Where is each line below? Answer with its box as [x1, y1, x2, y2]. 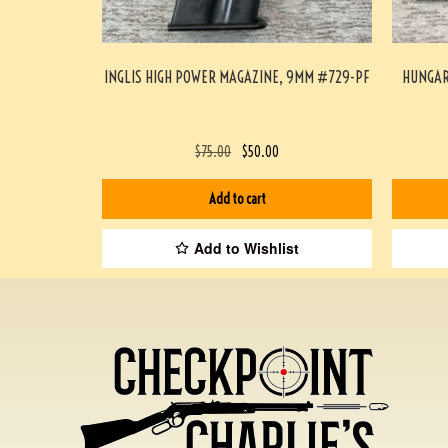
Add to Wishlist [194, 238, 299, 259]
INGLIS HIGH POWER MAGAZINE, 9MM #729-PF [104, 66, 370, 87]
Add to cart [208, 190, 266, 208]
